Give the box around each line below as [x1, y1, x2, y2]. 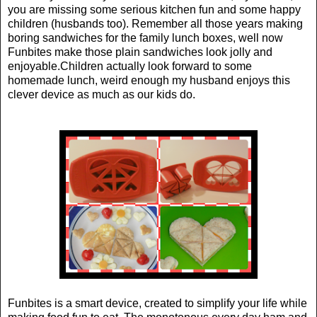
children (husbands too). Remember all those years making [8, 17, 303, 30]
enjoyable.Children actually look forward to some [8, 59, 252, 72]
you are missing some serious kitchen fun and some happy [8, 3, 301, 16]
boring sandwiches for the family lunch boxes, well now [8, 31, 283, 44]
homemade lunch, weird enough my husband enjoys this [8, 74, 290, 86]
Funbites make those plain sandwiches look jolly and [8, 45, 272, 58]
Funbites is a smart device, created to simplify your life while [8, 296, 307, 309]
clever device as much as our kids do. [8, 88, 195, 100]
